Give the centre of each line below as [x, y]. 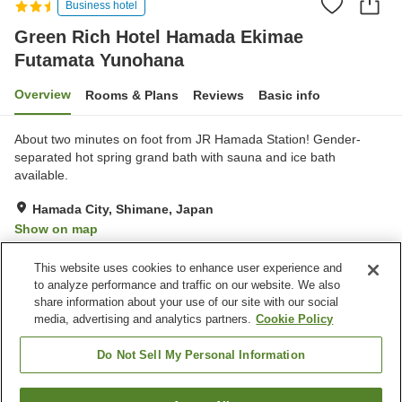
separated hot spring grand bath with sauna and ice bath [175, 157]
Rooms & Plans [132, 95]
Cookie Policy [295, 319]
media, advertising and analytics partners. [143, 319]
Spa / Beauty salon [84, 352]
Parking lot [61, 334]
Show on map [56, 228]
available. [41, 175]
